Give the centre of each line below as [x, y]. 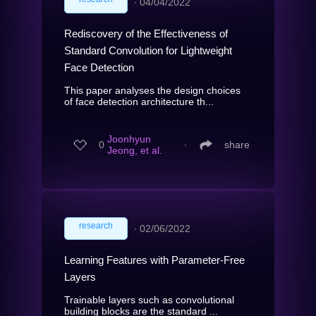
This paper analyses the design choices [152, 90]
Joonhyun [129, 139]
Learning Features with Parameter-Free [154, 260]
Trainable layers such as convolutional [149, 299]
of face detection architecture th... [139, 101]
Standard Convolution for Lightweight [148, 50]
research [96, 225]
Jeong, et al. [135, 151]
